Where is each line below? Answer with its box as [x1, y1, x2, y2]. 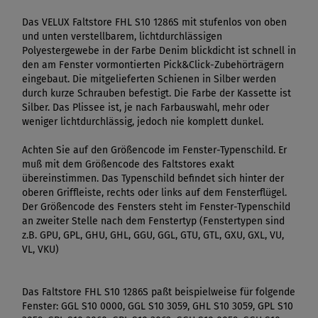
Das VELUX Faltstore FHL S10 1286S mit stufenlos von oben [22, 16, 287, 28]
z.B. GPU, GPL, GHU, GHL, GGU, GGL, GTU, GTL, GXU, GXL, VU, [22, 229, 284, 241]
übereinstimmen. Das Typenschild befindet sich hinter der [22, 172, 284, 185]
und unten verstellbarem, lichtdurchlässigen [22, 30, 222, 43]
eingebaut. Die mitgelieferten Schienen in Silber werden [22, 72, 276, 85]
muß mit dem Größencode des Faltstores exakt [22, 158, 234, 170]
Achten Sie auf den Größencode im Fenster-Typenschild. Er [22, 143, 287, 156]
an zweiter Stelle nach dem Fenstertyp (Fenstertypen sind [22, 214, 285, 227]
